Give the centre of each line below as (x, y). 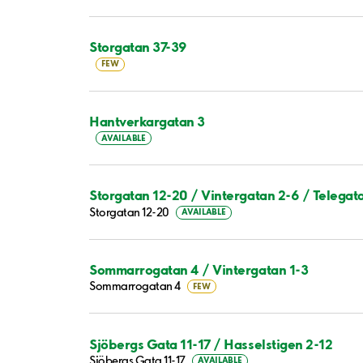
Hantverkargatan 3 (147, 121)
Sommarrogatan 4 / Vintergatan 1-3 (199, 270)
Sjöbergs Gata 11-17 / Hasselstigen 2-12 (211, 344)
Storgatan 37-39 (138, 47)
